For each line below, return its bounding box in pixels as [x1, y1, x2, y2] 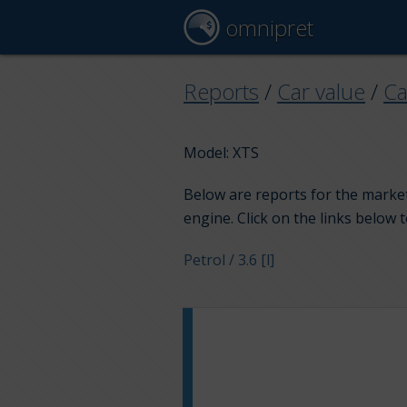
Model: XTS [184, 143, 259, 164]
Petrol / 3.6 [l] [184, 250, 274, 271]
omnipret [220, 13, 313, 43]
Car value [277, 75, 365, 106]
